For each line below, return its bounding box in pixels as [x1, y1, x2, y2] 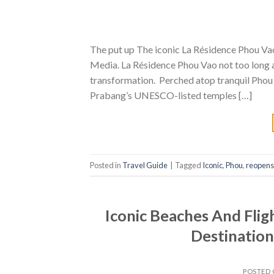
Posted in [90, 160, 122, 170]
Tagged [175, 160, 202, 170]
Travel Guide [122, 160, 168, 170]
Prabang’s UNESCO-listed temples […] [90, 89, 252, 102]
